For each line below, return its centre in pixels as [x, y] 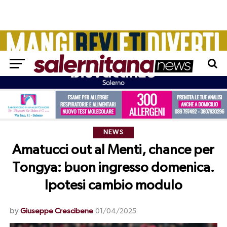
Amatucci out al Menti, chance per [113, 150]
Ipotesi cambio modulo [113, 186]
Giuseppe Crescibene [56, 211]
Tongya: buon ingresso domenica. [113, 168]
